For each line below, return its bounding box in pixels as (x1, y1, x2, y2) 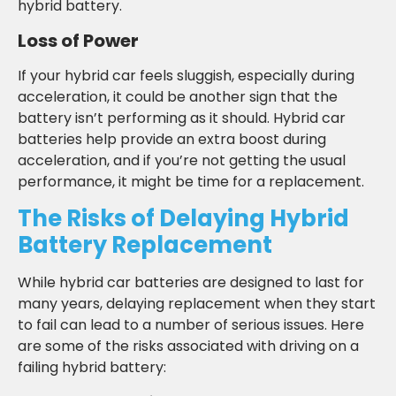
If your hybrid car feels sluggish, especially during (18, 65, 354, 86)
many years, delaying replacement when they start (18, 293, 376, 315)
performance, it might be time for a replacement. (18, 171, 364, 192)
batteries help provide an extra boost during (18, 128, 326, 149)
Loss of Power (18, 27, 139, 53)
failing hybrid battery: (18, 357, 166, 378)
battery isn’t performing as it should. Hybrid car (18, 107, 346, 128)
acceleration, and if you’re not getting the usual (18, 149, 346, 171)
